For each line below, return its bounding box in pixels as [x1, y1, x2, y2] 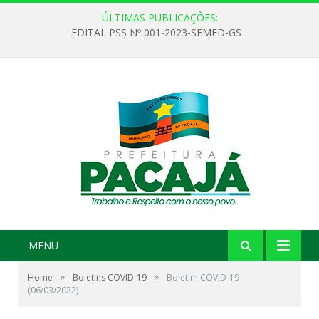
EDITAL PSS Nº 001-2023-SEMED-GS [70, 26, 241, 40]
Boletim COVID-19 [167, 271, 239, 283]
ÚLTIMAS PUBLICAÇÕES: [101, 11, 218, 24]
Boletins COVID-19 [73, 271, 147, 283]
